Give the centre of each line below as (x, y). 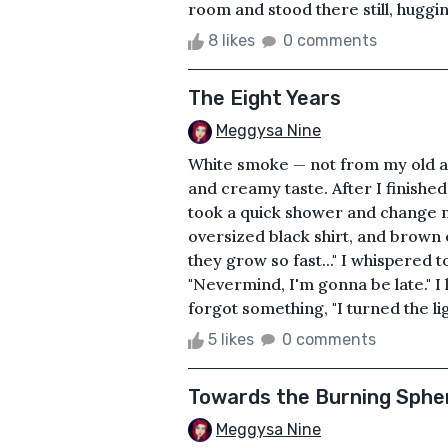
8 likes (231, 40)
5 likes (231, 339)
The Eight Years (264, 97)
